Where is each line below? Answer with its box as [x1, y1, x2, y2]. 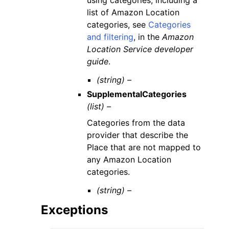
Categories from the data [86, 117, 185, 128]
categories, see [86, 19, 148, 30]
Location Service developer [86, 43, 193, 54]
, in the [133, 31, 162, 42]
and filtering [86, 31, 133, 42]
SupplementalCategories [86, 88, 187, 99]
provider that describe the [86, 129, 188, 140]
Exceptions [41, 202, 108, 217]
